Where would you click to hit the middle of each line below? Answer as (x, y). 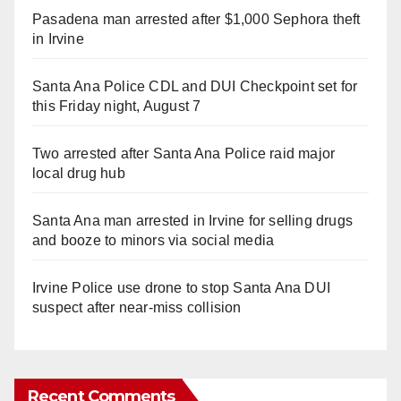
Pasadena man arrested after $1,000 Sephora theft (196, 19)
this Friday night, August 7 (117, 106)
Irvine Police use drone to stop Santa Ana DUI (182, 287)
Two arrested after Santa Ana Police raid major (184, 153)
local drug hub (79, 173)
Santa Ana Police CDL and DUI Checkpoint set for (195, 86)
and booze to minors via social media (154, 240)
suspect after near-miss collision (137, 307)
